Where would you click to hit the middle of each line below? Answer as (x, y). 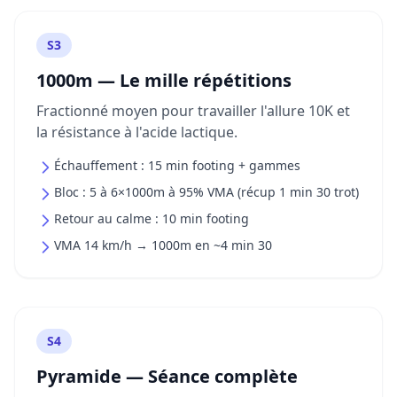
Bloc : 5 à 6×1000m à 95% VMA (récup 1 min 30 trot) (206, 192)
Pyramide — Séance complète (167, 376)
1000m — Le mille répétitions (164, 80)
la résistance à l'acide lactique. (137, 132)
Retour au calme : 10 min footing (152, 218)
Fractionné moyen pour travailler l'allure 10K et (193, 111)
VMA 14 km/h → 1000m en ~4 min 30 (163, 245)
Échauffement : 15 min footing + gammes (177, 165)
